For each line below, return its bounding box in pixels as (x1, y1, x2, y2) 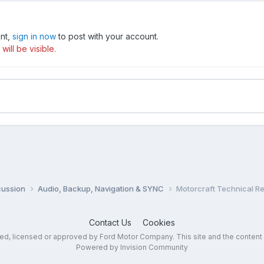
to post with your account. (55, 31, 159, 42)
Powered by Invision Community (75, 242, 188, 252)
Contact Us (88, 217, 131, 227)
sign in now (12, 31, 56, 42)
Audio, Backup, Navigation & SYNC (37, 183, 166, 193)
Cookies (142, 217, 175, 227)
